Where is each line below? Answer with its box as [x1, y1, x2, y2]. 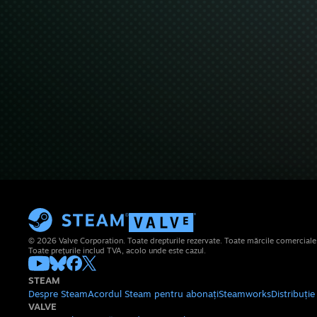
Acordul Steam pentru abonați [88, 288, 219, 299]
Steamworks [219, 288, 271, 299]
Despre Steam [28, 288, 88, 299]
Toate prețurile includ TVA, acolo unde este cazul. [28, 246, 206, 255]
